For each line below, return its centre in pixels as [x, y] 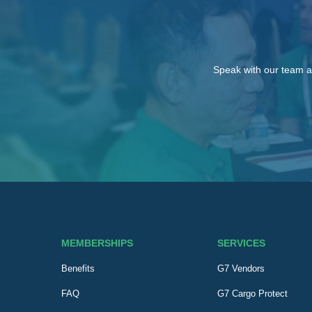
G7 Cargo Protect [253, 294]
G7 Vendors [241, 269]
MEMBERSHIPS [97, 243]
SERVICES [242, 243]
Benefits [78, 269]
